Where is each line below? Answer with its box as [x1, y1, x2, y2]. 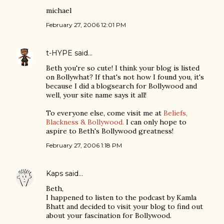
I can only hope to [124, 117, 186, 126]
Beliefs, [163, 108, 187, 117]
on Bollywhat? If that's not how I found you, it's [46, 72, 204, 81]
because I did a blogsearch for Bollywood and [46, 81, 197, 90]
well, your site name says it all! [46, 90, 146, 99]
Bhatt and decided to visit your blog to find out [46, 202, 203, 211]
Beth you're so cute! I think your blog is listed [46, 63, 199, 72]
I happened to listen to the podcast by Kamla [46, 193, 196, 202]
